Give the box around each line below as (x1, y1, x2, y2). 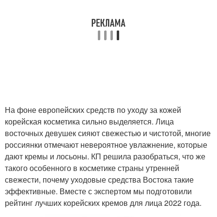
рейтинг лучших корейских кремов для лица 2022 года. (5, 197, 201, 208)
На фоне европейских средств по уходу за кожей (5, 104, 181, 115)
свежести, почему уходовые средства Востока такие (5, 174, 194, 185)
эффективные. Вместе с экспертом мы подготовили (5, 186, 192, 197)
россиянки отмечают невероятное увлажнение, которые (5, 139, 207, 150)
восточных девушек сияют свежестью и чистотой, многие (5, 127, 211, 139)
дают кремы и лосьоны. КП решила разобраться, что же (5, 151, 205, 162)
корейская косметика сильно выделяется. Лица (5, 116, 174, 127)
